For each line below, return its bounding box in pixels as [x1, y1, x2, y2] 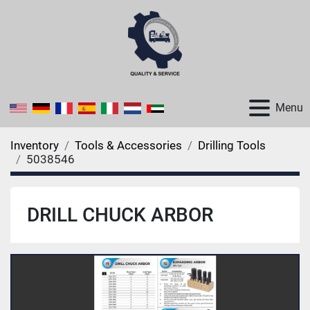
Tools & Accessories [75, 138, 182, 152]
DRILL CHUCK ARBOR [27, 203, 213, 226]
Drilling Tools [198, 138, 266, 152]
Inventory [10, 138, 59, 152]
